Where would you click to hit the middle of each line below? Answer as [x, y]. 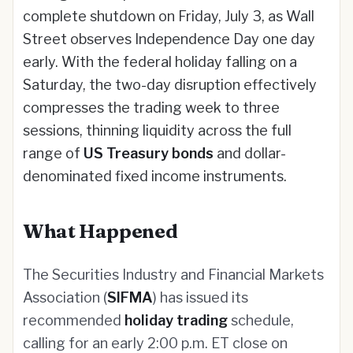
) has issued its [201, 297]
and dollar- [250, 153]
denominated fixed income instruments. [155, 176]
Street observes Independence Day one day [169, 39]
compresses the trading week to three [151, 108]
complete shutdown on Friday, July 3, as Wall [169, 16]
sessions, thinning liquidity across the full [157, 130]
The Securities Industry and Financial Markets [173, 275]
